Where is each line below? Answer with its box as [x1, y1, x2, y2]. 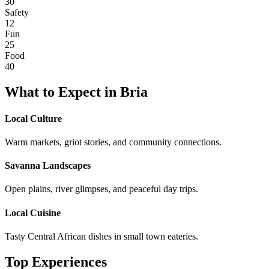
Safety [5, 7, 29, 18]
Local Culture [5, 113, 62, 124]
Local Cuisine [5, 207, 61, 218]
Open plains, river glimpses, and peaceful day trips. [5, 184, 198, 195]
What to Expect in [5, 84, 120, 100]
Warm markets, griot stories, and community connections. [5, 136, 222, 147]
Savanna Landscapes [5, 160, 91, 171]
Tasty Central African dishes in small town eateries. [5, 231, 198, 241]
